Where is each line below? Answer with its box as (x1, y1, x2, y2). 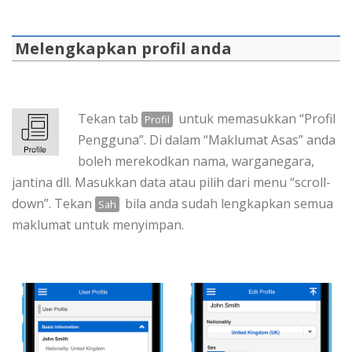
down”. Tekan (12, 195, 95, 213)
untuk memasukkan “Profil (175, 110, 336, 128)
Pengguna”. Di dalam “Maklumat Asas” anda (78, 131, 335, 149)
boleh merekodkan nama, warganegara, (78, 152, 314, 170)
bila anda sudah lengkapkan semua (122, 195, 334, 213)
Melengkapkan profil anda (15, 38, 232, 60)
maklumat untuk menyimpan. (12, 216, 184, 234)
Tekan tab (78, 110, 141, 128)
